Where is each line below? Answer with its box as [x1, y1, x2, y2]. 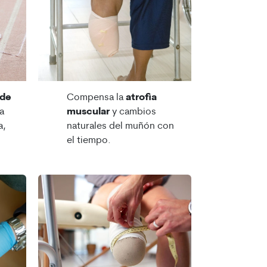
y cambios [109, 107, 156, 117]
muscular [66, 107, 110, 117]
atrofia [125, 93, 157, 103]
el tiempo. [66, 136, 111, 146]
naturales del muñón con [66, 122, 174, 132]
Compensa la [66, 93, 126, 103]
